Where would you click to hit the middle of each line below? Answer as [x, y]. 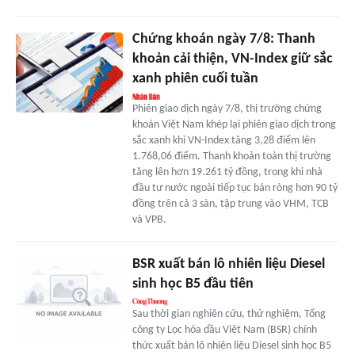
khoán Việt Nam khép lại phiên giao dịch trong [234, 125]
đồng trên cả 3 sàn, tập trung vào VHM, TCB [230, 204]
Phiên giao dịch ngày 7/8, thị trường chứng [227, 109]
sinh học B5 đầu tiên [193, 284]
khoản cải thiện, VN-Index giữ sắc [232, 59]
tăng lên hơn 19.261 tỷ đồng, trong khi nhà [227, 173]
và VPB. [149, 220]
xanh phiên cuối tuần [195, 79]
